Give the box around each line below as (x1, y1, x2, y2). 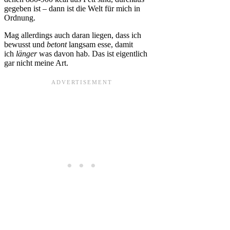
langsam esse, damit (67, 40, 133, 49)
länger (16, 49, 37, 59)
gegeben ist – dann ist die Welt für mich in (4, 4, 140, 13)
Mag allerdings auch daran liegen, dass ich (4, 31, 141, 40)
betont (47, 40, 67, 49)
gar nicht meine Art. (4, 59, 68, 68)
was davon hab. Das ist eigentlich (37, 49, 147, 59)
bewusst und (4, 40, 47, 49)
